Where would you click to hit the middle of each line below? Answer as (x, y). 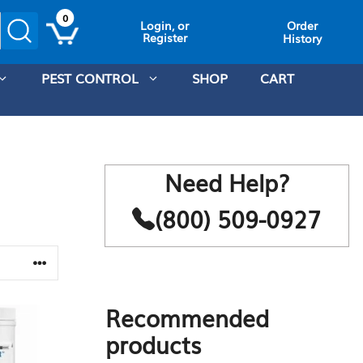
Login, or (165, 25)
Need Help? (226, 182)
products (153, 344)
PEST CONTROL (90, 78)
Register (164, 37)
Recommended (187, 317)
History (303, 38)
